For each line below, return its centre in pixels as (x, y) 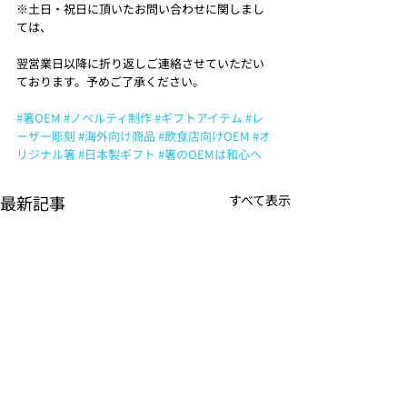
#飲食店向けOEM (204, 135)
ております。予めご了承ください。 (110, 81)
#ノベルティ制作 (108, 117)
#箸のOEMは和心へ (210, 154)
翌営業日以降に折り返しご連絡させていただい (140, 63)
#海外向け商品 (117, 135)
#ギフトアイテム (199, 117)
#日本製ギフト (117, 154)
